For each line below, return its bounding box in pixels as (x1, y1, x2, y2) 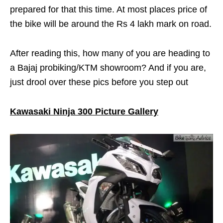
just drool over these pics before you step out (10, 77, 188, 87)
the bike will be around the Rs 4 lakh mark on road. (10, 19, 212, 29)
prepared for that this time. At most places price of (10, 4, 207, 14)
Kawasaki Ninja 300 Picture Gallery (10, 107, 158, 116)
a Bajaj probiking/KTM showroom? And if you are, (10, 63, 206, 73)
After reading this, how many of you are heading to (10, 48, 210, 58)
